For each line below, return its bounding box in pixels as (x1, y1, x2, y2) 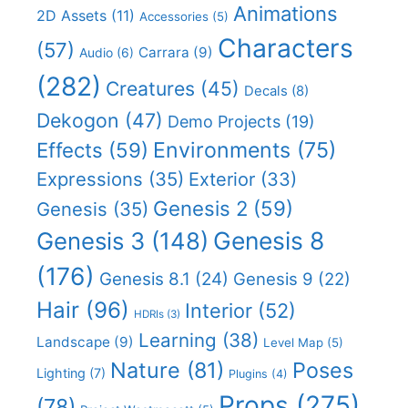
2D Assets (36, 5, 107, 25)
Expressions (36, 167, 143, 190)
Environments (153, 137, 291, 163)
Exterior (189, 168, 255, 190)
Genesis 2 (153, 195, 248, 220)
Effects (36, 137, 103, 162)
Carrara (138, 43, 189, 61)
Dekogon (36, 107, 119, 132)
